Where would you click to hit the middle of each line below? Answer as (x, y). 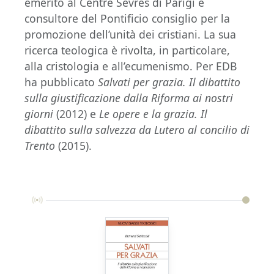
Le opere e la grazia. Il (153, 114)
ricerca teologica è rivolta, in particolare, (127, 50)
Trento (40, 146)
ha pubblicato (61, 82)
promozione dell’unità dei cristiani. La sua (130, 34)
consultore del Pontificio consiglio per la (127, 18)
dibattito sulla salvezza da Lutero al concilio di (137, 130)
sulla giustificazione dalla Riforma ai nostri (129, 98)
